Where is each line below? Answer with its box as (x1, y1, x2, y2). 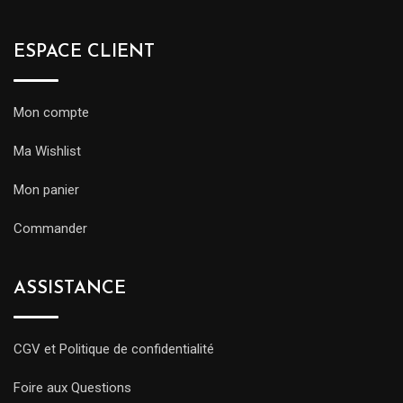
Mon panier (13, 182, 79, 199)
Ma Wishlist (13, 143, 81, 160)
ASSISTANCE (13, 280, 126, 299)
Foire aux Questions (13, 380, 131, 397)
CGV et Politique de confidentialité (13, 341, 214, 358)
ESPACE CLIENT (13, 43, 155, 62)
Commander (13, 220, 87, 237)
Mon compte (13, 104, 89, 121)
